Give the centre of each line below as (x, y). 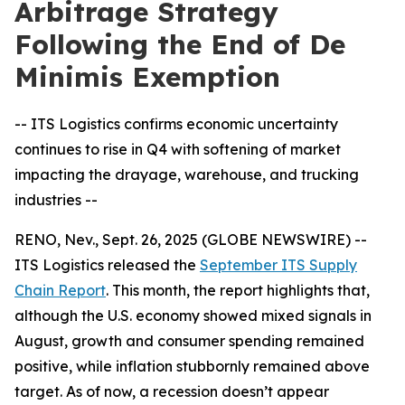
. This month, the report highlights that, (238, 290)
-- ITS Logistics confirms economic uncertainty (176, 124)
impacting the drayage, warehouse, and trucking (187, 174)
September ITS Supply (278, 265)
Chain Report (60, 290)
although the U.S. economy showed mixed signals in (193, 316)
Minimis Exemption (147, 77)
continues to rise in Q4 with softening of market (178, 149)
